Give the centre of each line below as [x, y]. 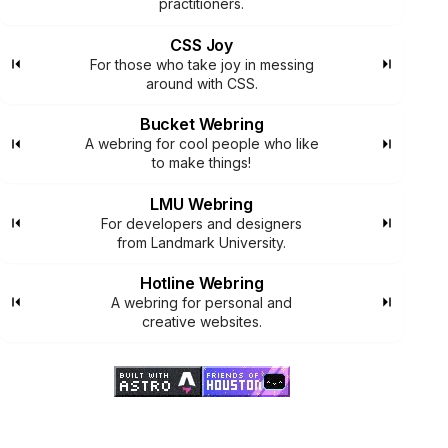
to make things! [202, 163]
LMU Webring [201, 203]
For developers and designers [202, 223]
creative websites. [201, 321]
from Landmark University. [202, 242]
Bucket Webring [201, 124]
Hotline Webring [201, 282]
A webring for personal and [202, 302]
